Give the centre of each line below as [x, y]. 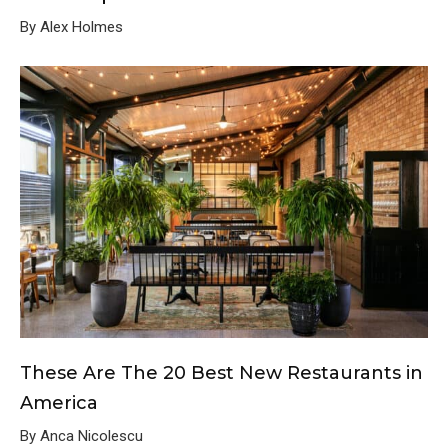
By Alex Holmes [71, 27]
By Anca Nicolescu [81, 436]
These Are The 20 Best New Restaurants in [221, 373]
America [59, 403]
